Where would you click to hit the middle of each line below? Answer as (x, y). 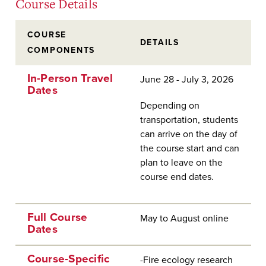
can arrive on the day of (189, 134)
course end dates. (177, 177)
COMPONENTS (61, 50)
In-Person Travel (70, 78)
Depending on (170, 106)
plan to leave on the (181, 163)
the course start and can (189, 148)
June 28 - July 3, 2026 (186, 80)
